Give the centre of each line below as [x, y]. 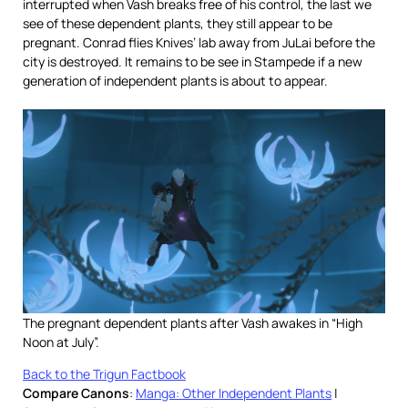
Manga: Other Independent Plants [234, 393]
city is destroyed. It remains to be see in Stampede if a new [193, 62]
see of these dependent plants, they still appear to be [178, 24]
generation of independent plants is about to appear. [175, 81]
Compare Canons [76, 393]
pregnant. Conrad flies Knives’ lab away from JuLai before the [199, 43]
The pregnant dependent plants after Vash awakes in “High [193, 323]
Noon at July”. [61, 342]
